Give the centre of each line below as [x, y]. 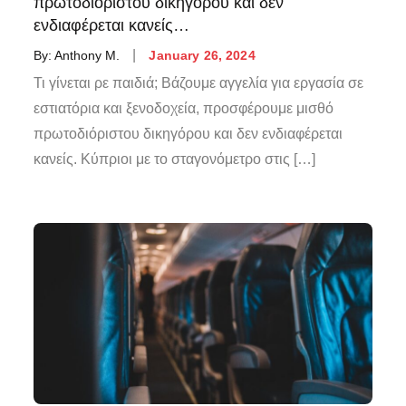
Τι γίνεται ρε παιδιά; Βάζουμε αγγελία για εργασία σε [199, 82]
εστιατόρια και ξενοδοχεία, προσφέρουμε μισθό [184, 108]
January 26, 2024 [202, 55]
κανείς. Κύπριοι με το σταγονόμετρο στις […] [175, 159]
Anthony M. [87, 55]
